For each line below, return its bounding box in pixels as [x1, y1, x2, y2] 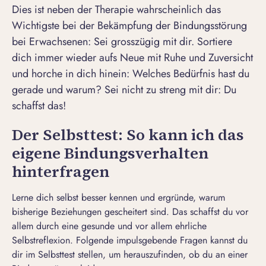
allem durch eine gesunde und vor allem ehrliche [12, 219, 207, 233]
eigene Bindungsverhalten [12, 142, 208, 164]
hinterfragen [12, 161, 109, 183]
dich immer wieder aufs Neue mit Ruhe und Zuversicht [12, 50, 253, 66]
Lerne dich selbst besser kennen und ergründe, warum [12, 191, 225, 205]
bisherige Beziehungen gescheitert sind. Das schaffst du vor [12, 205, 248, 219]
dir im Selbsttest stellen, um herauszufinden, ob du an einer [12, 248, 248, 262]
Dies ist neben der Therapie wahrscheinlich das [12, 2, 221, 18]
